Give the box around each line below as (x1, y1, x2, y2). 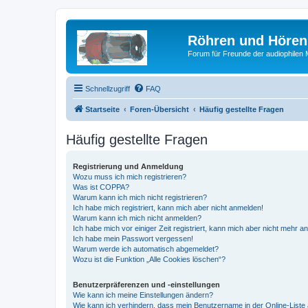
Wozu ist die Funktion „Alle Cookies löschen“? (73, 254, 225, 263)
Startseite (85, 104, 120, 113)
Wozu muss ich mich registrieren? (73, 172, 186, 181)
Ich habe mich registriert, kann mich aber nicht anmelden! (73, 203, 263, 212)
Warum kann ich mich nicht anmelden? (73, 213, 201, 222)
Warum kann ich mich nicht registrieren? (73, 192, 207, 201)
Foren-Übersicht (130, 104, 189, 113)
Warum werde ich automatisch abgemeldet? (73, 244, 219, 253)
